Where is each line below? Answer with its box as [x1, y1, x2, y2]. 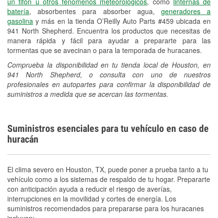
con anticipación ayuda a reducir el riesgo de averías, [7, 183, 172, 194]
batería [7, 6, 29, 16]
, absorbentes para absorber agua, [29, 6, 161, 16]
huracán [7, 133, 38, 145]
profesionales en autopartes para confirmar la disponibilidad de [7, 79, 211, 89]
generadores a [161, 6, 211, 16]
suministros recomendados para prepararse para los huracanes [7, 203, 204, 213]
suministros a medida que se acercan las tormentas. [7, 89, 168, 99]
